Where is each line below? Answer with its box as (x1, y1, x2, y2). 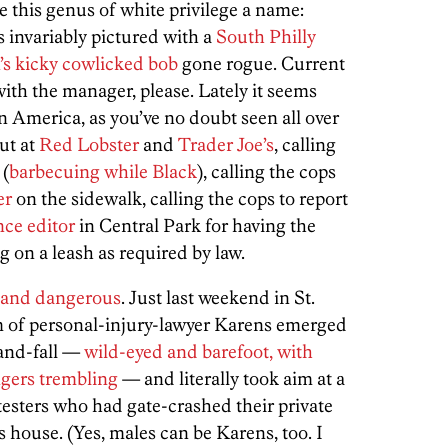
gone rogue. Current (178, 52, 345, 75)
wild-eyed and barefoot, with (84, 340, 313, 363)
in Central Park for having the (79, 214, 316, 237)
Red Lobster (39, 133, 139, 156)
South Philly (216, 25, 316, 48)
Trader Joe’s (178, 133, 274, 156)
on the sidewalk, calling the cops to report (12, 187, 348, 210)
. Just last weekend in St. (121, 286, 315, 309)
